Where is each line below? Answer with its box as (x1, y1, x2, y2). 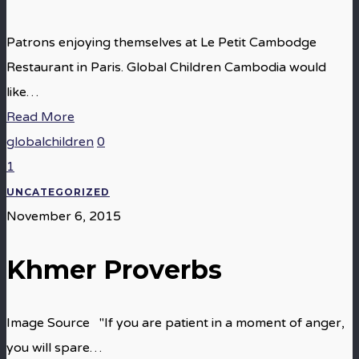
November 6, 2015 (6, 208, 121, 224)
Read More (6, 109, 75, 125)
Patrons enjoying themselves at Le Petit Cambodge (6, 34, 317, 50)
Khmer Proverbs (6, 254, 222, 285)
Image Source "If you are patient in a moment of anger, (6, 315, 345, 331)
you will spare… (6, 340, 102, 356)
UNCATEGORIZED (6, 186, 110, 198)
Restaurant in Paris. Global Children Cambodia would (6, 59, 326, 75)
